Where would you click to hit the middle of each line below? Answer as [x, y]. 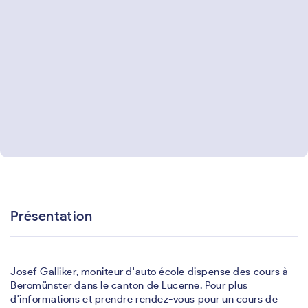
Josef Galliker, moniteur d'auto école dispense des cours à [150, 272]
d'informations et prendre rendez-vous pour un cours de [144, 299]
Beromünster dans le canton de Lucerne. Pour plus [129, 285]
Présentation [52, 216]
